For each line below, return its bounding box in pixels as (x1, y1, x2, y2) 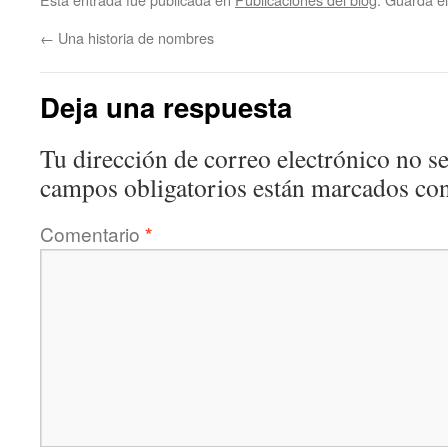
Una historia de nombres (54, 27, 214, 48)
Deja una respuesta (40, 87, 292, 126)
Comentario (40, 220, 145, 247)
